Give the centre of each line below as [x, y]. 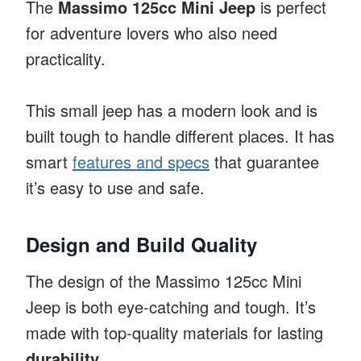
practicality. [66, 58]
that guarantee [264, 161]
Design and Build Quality [141, 244]
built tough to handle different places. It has [180, 135]
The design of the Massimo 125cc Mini [164, 280]
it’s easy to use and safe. [115, 187]
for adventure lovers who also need [151, 32]
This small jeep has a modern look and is [172, 110]
